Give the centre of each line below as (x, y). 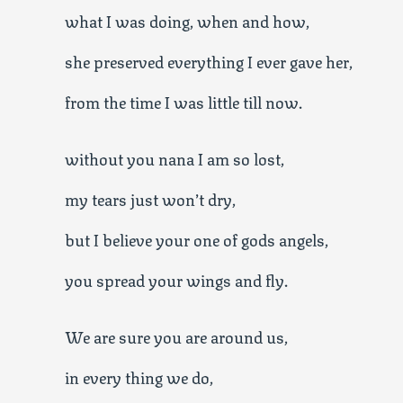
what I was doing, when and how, (187, 20)
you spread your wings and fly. (176, 279)
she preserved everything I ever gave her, (209, 60)
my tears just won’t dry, (150, 198)
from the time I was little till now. (184, 101)
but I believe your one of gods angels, (197, 238)
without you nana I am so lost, (175, 157)
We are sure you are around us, (176, 336)
